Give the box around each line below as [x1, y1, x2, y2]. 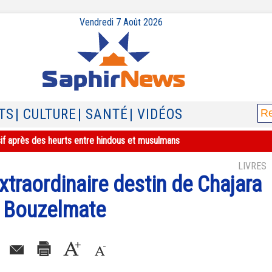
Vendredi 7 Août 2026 [79, 16, 163, 28]
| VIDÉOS [129, 106, 183, 123]
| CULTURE [15, 106, 76, 123]
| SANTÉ [78, 106, 128, 123]
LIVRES [238, 160, 267, 172]
